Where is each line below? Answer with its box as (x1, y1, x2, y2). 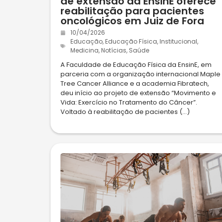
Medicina (70, 46, 99, 55)
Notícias (101, 46, 126, 55)
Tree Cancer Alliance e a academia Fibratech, (60, 79, 209, 88)
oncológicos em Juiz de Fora (60, 14, 204, 28)
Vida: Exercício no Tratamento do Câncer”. (60, 98, 197, 107)
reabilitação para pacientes (60, 4, 204, 18)
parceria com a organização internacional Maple (60, 69, 221, 79)
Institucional (160, 37, 197, 46)
